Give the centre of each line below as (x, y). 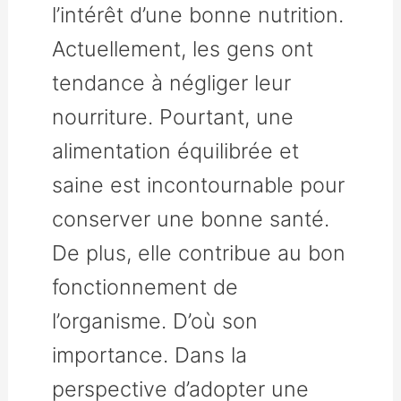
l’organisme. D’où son (155, 320)
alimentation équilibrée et (176, 150)
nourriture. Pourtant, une (173, 116)
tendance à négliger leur (172, 82)
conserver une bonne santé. (191, 218)
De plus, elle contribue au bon (199, 252)
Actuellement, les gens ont (183, 48)
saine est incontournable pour (199, 184)
